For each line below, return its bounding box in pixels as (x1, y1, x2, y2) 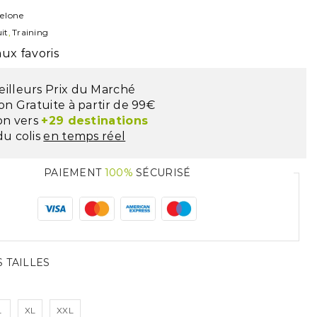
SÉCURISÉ (132, 166, 191, 179)
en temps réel (43, 129, 126, 143)
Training (11, 27, 49, 38)
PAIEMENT (43, 166, 105, 179)
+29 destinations (41, 114, 149, 127)
